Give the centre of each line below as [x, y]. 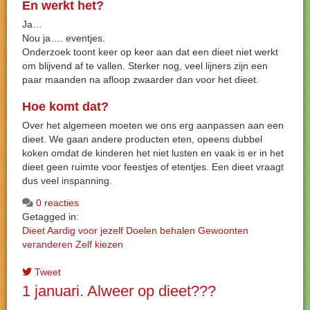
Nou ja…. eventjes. [64, 38]
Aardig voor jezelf [85, 230]
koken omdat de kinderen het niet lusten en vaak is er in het [153, 153]
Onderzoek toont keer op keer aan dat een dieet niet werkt [150, 52]
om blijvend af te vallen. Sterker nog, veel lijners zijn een [145, 66]
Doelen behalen [161, 230]
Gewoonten [223, 230]
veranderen [47, 244]
